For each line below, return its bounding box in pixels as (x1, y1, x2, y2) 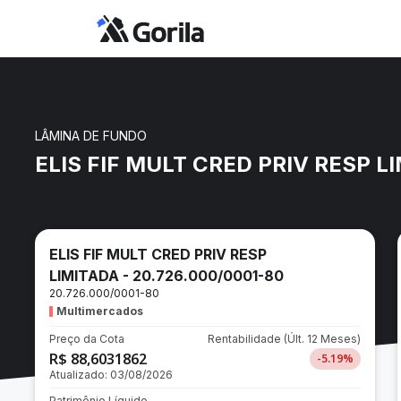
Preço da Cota (49, 332, 124, 346)
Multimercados (56, 304, 143, 318)
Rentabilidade (207, 332, 284, 346)
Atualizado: (49, 368, 110, 381)
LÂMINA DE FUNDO (35, 128, 147, 143)
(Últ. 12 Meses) (283, 332, 361, 346)
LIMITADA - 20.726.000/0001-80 (49, 267, 284, 285)
